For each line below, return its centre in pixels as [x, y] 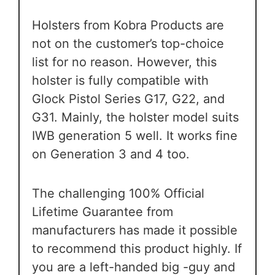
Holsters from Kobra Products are [128, 25]
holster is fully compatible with [120, 81]
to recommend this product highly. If [137, 249]
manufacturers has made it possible [135, 230]
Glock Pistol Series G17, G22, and [128, 99]
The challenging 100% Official [118, 194]
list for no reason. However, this [124, 62]
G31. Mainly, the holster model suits [135, 118]
